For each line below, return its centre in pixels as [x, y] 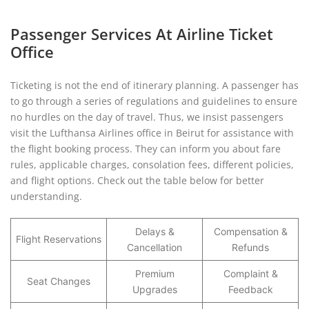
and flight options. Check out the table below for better [137, 180]
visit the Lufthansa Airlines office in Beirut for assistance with [152, 133]
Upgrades [154, 289]
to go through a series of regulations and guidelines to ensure [154, 101]
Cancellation [154, 247]
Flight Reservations [59, 239]
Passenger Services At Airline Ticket [142, 34]
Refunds [250, 247]
